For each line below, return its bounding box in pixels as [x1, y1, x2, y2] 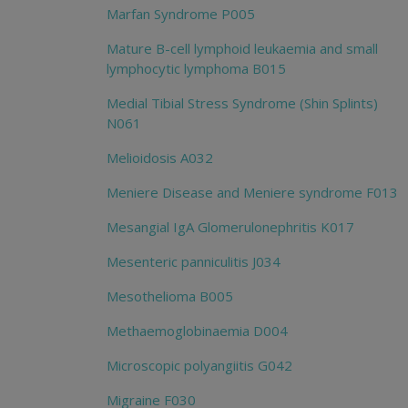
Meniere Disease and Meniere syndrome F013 [107, 183, 398, 202]
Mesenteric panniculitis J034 [107, 252, 280, 271]
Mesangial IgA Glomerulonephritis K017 [107, 218, 354, 237]
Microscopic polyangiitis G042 [107, 356, 292, 375]
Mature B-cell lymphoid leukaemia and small [107, 39, 378, 58]
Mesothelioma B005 [107, 287, 233, 306]
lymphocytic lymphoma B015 [107, 59, 286, 78]
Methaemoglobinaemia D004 [107, 321, 288, 341]
